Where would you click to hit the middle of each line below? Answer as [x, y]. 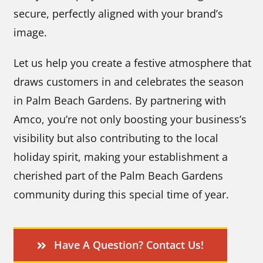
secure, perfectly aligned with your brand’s [119, 14]
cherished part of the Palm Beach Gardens [119, 176]
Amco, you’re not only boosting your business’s [130, 119]
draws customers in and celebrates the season [129, 82]
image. [31, 32]
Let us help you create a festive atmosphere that [133, 63]
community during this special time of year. [122, 194]
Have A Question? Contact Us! [129, 245]
